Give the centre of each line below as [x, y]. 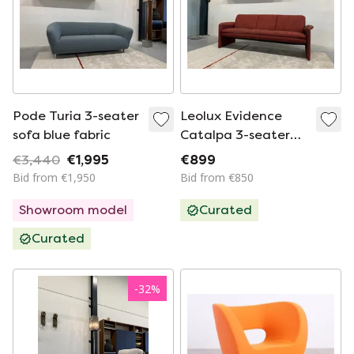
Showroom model [73, 210]
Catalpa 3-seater [235, 135]
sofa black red [224, 154]
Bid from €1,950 [54, 177]
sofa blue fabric [62, 135]
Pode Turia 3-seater [76, 116]
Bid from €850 [217, 177]
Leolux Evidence [231, 116]
